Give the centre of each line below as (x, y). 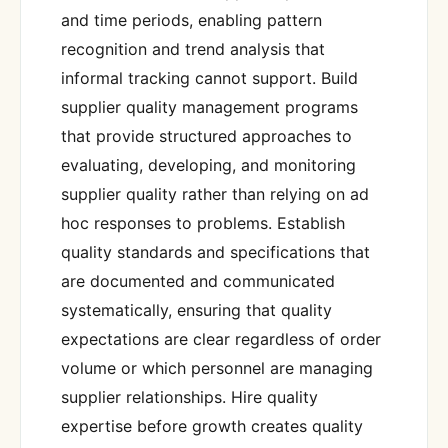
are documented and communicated (198, 281)
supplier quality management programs (209, 107)
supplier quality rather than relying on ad (215, 194)
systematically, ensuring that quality (196, 310)
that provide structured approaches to (206, 136)
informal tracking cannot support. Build (209, 78)
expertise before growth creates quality (212, 426)
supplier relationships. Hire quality (189, 397)
